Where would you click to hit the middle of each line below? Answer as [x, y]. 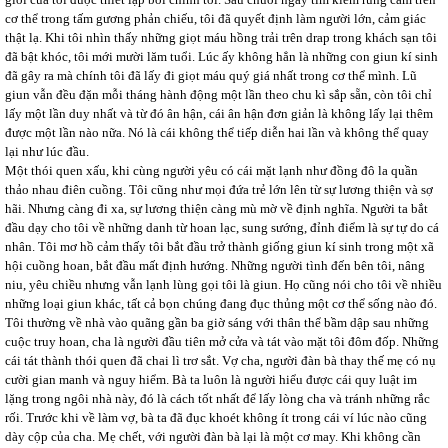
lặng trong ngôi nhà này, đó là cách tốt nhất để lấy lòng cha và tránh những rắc [217, 398]
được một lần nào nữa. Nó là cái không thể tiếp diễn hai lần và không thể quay [217, 132]
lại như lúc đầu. [47, 151]
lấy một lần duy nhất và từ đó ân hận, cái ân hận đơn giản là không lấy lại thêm [219, 113]
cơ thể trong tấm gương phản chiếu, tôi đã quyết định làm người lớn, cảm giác [215, 18]
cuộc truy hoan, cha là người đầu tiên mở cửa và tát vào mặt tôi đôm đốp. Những [222, 341]
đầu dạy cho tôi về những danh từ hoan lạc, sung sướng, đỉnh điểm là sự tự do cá [222, 227]
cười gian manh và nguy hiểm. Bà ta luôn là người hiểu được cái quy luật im [211, 379]
